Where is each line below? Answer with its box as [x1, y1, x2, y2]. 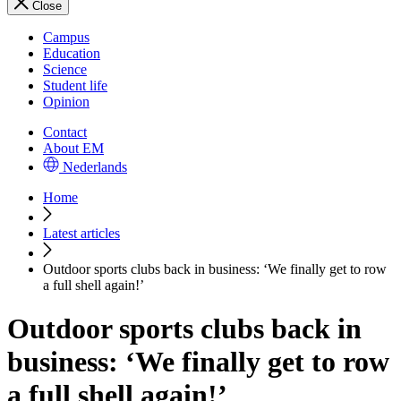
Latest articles [43, 226, 120, 241]
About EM [43, 141, 104, 156]
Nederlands [63, 159, 127, 175]
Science [43, 62, 87, 77]
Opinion [43, 94, 90, 109]
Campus [43, 30, 90, 45]
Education [43, 46, 100, 61]
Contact [43, 124, 87, 140]
